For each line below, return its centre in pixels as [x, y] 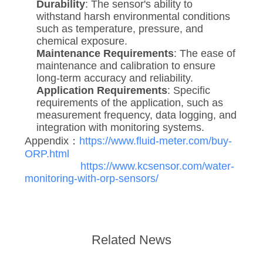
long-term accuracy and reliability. [114, 78]
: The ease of [204, 53]
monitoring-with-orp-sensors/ [91, 178]
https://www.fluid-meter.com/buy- [155, 141]
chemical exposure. [82, 41]
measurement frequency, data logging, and [136, 115]
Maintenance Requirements [105, 53]
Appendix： [52, 141]
